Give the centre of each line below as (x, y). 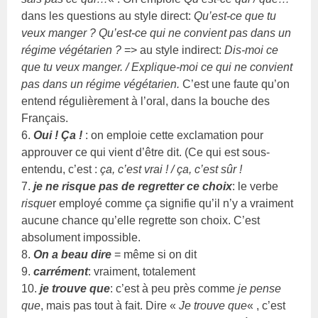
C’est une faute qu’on (235, 84)
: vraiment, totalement (142, 271)
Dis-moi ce (252, 50)
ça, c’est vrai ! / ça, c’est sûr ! (171, 169)
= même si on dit (154, 254)
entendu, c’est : (61, 169)
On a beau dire (73, 254)
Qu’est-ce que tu (235, 16)
